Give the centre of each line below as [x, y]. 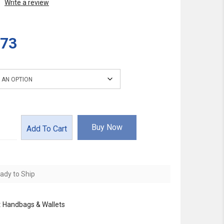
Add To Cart [47, 129]
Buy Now [107, 127]
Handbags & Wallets [34, 204]
